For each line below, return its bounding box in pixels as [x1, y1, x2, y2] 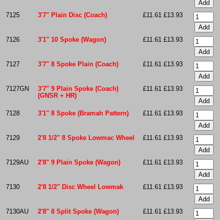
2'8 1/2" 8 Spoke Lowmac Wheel [37, 134, 135, 141]
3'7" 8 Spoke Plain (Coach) [37, 60, 118, 68]
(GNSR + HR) [37, 92, 77, 99]
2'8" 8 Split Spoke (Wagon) [37, 208, 119, 215]
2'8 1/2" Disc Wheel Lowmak [37, 183, 123, 191]
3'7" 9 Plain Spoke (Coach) [37, 85, 118, 92]
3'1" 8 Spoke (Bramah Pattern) [37, 110, 129, 117]
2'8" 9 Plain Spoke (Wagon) [37, 159, 120, 166]
